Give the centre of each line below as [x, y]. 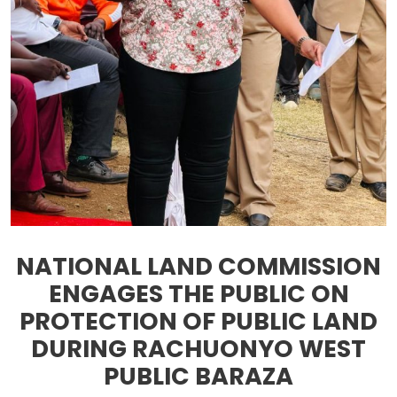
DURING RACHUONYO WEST [198, 349]
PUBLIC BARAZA [198, 377]
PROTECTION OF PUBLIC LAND [198, 322]
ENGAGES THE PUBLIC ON [198, 294]
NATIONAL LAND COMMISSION [198, 267]
